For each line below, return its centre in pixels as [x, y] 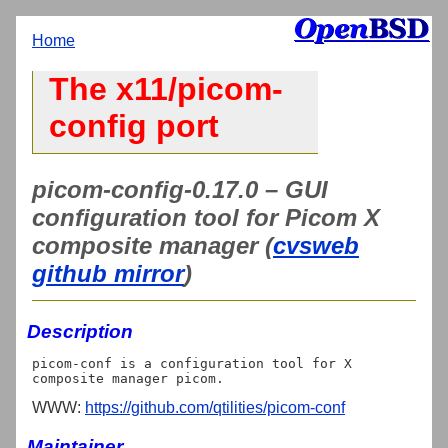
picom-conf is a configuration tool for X [192, 363]
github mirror [108, 273]
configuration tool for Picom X [206, 217]
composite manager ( [152, 245]
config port [134, 126]
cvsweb [316, 245]
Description [80, 331]
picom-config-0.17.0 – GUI [180, 189]
